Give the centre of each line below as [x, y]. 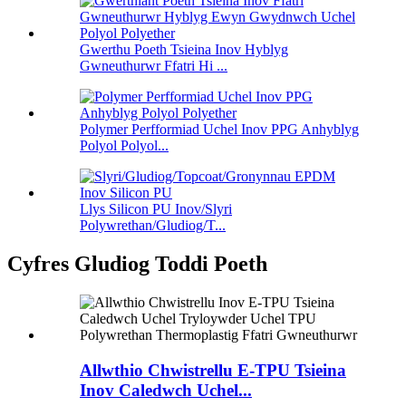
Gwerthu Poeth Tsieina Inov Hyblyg [184, 50]
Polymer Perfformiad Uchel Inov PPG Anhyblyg [219, 130]
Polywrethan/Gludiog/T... [153, 226]
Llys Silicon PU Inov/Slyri [156, 209]
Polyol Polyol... [124, 146]
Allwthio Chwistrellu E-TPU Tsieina [213, 370]
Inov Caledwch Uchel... [166, 390]
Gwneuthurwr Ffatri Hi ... [154, 66]
